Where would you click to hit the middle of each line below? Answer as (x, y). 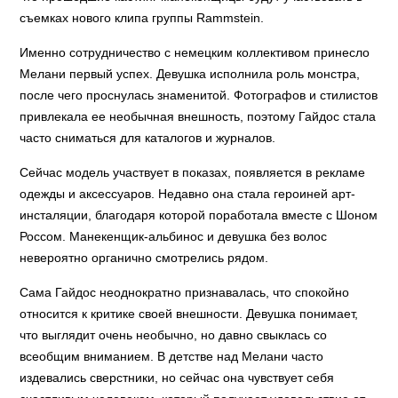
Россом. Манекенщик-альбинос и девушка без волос (174, 236)
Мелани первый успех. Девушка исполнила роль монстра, (190, 74)
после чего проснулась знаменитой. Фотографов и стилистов (199, 95)
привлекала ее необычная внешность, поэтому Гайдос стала (198, 116)
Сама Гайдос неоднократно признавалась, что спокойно (185, 292)
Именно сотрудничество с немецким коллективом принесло (195, 52)
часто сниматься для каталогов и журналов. (148, 138)
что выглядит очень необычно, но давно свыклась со (174, 335)
